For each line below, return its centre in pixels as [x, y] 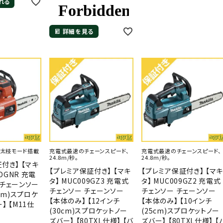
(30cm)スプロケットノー [88, 210]
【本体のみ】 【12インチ [85, 200]
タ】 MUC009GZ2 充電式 [181, 180]
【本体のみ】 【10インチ [177, 200]
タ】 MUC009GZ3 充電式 [89, 180]
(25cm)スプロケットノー [181, 210]
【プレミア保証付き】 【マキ [90, 170]
